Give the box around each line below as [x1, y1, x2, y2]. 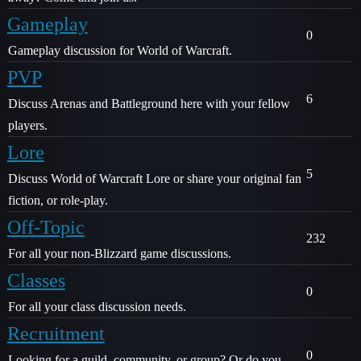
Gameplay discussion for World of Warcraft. [8, 44, 232, 57]
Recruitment [6, 323, 105, 344]
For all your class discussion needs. [8, 300, 186, 313]
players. [8, 118, 48, 132]
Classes [6, 270, 65, 291]
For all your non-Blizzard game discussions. [8, 247, 231, 260]
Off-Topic [6, 217, 85, 238]
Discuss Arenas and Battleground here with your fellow [8, 97, 290, 110]
